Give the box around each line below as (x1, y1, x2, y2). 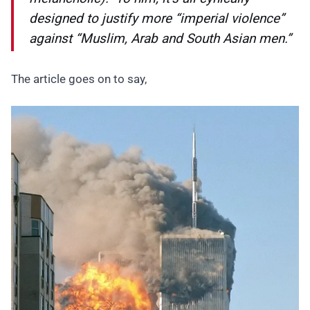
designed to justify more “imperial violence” (29, 10, 284, 27)
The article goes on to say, (11, 72, 147, 86)
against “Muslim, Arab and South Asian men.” (29, 30, 291, 47)
